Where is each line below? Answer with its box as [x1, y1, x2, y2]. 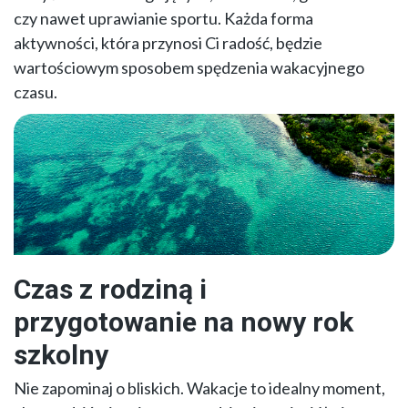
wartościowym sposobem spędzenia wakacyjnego [14, 57, 364, 78]
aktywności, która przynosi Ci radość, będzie [14, 33, 322, 54]
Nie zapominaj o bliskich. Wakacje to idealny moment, [14, 377, 385, 398]
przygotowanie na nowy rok [14, 305, 353, 338]
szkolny [14, 338, 108, 371]
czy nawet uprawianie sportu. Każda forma [14, 8, 313, 29]
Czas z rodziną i [14, 272, 207, 305]
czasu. [14, 82, 57, 103]
